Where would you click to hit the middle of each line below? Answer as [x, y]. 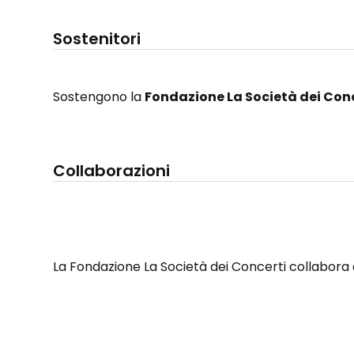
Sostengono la [99, 96]
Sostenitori [97, 38]
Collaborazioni [112, 170]
